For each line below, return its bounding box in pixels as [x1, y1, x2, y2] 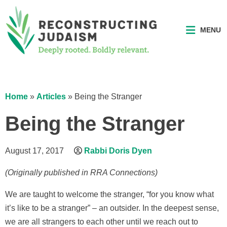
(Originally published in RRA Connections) [5, 168, 158, 177]
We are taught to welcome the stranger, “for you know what [5, 190, 214, 199]
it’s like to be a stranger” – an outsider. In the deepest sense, [5, 203, 219, 212]
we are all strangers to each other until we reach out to [5, 217, 198, 226]
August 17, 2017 [5, 146, 64, 155]
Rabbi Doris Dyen [84, 146, 152, 155]
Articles [36, 92, 66, 101]
